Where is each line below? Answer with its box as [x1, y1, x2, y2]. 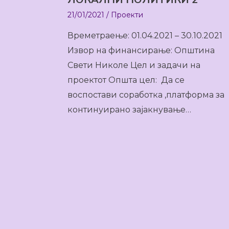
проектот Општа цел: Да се [67, 75, 185, 85]
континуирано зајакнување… [67, 105, 191, 114]
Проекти [111, 10, 143, 19]
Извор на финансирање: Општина [67, 45, 215, 55]
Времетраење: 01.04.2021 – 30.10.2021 [67, 31, 222, 40]
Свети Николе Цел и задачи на [67, 60, 200, 70]
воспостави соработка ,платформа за [67, 90, 224, 100]
